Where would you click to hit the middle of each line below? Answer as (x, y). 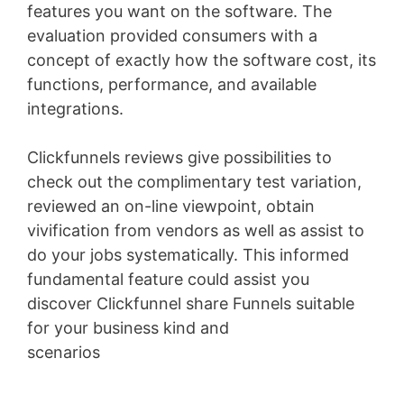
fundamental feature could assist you (168, 280)
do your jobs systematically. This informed (188, 255)
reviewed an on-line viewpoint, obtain (171, 207)
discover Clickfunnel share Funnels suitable (191, 304)
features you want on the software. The (179, 12)
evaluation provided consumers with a (172, 36)
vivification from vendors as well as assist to (196, 231)
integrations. (75, 109)
